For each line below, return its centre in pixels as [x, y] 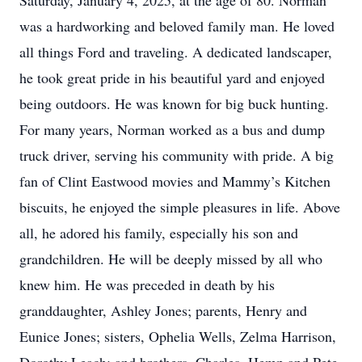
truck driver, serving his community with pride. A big [177, 155]
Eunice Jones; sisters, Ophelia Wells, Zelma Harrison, [178, 336]
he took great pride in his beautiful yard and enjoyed [172, 78]
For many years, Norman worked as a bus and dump [172, 129]
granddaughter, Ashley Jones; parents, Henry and [163, 310]
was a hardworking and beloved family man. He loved [177, 26]
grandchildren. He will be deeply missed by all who [171, 259]
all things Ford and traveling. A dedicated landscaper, [176, 52]
